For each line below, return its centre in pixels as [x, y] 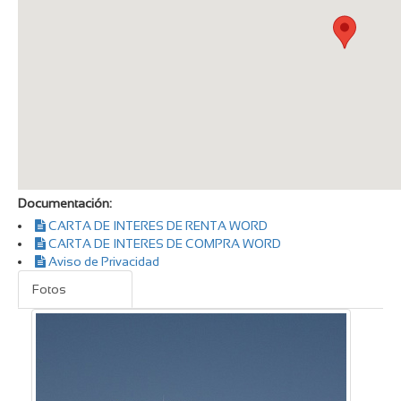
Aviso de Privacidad [102, 261]
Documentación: [64, 203]
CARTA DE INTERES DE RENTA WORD [156, 225]
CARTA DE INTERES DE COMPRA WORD [163, 243]
